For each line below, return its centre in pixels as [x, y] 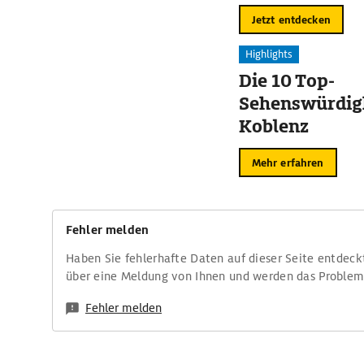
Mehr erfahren [288, 162]
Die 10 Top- [286, 81]
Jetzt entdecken [291, 19]
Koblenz [273, 126]
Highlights [269, 54]
